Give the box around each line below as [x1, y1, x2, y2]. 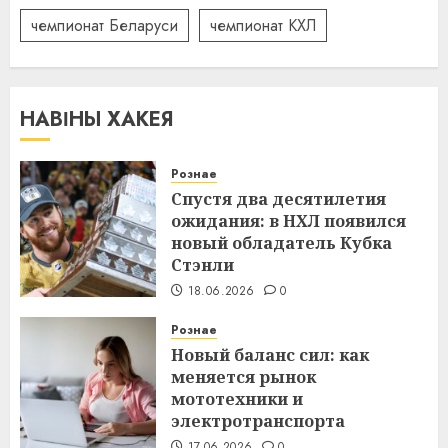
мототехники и [171, 388, 303, 410]
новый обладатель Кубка [171, 232, 392, 254]
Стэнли [171, 254, 234, 276]
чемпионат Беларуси [31, 13, 178, 37]
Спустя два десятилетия [171, 188, 386, 210]
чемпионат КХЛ [210, 13, 316, 37]
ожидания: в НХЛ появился [171, 210, 406, 232]
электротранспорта [171, 410, 345, 432]
